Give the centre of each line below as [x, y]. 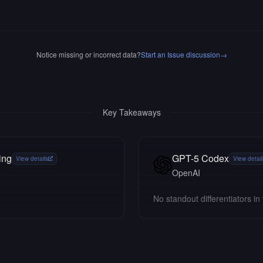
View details [32, 158]
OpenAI [186, 173]
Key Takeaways [131, 112]
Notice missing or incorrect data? [88, 54]
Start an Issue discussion [180, 54]
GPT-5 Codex [200, 158]
